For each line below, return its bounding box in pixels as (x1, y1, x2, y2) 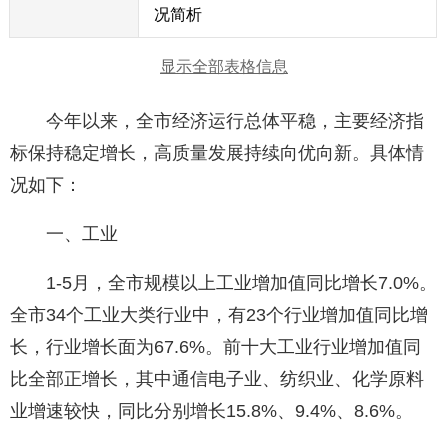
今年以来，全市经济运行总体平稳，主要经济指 (10, 111, 424, 132)
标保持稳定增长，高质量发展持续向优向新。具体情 (10, 143, 424, 164)
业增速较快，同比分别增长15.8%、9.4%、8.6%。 (10, 401, 413, 422)
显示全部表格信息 (160, 58, 288, 76)
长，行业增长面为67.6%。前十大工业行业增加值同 (10, 337, 421, 358)
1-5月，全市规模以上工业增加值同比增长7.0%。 (10, 273, 437, 294)
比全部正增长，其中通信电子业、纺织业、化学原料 (10, 369, 424, 390)
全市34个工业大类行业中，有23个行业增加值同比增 (10, 305, 428, 326)
